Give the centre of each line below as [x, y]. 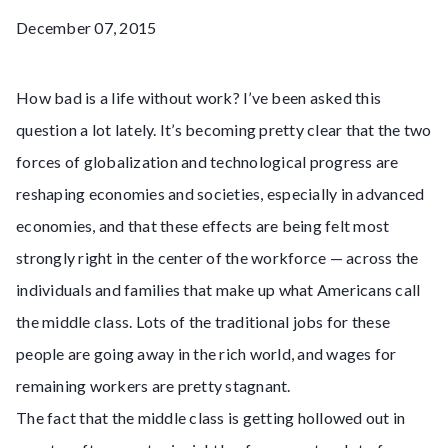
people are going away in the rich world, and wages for [206, 353]
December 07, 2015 [86, 27]
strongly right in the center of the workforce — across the [217, 257]
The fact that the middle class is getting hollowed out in [211, 417]
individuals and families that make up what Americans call [218, 289]
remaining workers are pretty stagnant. [153, 385]
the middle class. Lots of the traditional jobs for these [203, 321]
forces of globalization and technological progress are [207, 161]
